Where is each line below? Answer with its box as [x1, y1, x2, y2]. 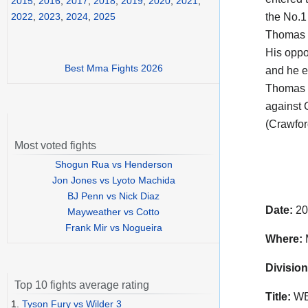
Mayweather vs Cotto [67, 206, 159, 218]
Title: [265, 290, 291, 302]
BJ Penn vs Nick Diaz [67, 190, 159, 202]
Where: [265, 232, 302, 245]
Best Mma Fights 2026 [64, 63, 163, 74]
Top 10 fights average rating [14, 279, 149, 291]
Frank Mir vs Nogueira [65, 222, 162, 234]
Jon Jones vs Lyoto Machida [52, 175, 175, 186]
